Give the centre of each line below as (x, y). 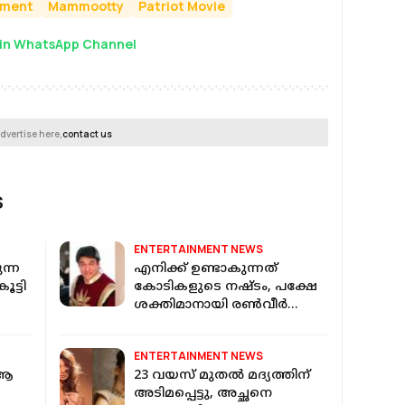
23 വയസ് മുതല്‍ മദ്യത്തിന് (222, 376)
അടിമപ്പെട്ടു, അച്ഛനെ (203, 394)
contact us (88, 134)
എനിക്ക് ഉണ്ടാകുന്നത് (206, 269)
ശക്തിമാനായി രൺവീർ (211, 305)
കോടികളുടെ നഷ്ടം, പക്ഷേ (226, 287)
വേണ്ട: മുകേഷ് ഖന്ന (202, 323)
